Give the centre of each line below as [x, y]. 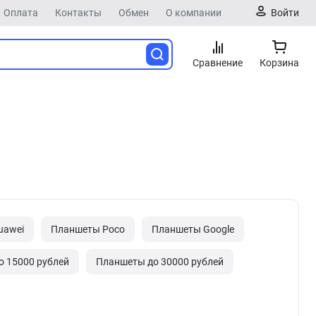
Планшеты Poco [88, 229]
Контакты [78, 13]
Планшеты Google [193, 229]
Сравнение [218, 63]
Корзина [279, 63]
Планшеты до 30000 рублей [160, 262]
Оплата [21, 13]
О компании [194, 13]
